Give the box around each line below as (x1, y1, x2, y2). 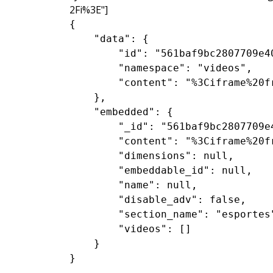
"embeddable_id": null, (69, 165, 252, 176)
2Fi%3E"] (69, 3, 108, 16)
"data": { (69, 33, 149, 44)
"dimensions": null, (69, 150, 234, 161)
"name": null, (69, 179, 197, 191)
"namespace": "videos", (69, 62, 252, 74)
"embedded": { (69, 106, 173, 118)
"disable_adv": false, (69, 194, 246, 205)
